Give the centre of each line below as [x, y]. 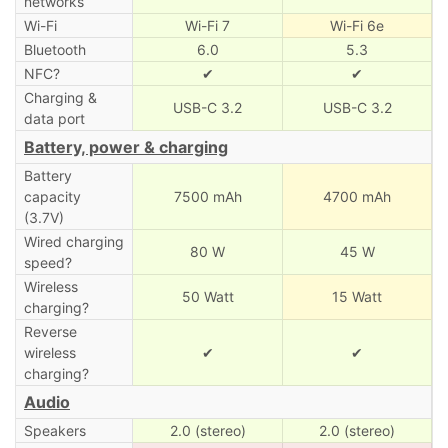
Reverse [50, 331]
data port [54, 118]
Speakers [54, 430]
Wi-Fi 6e [357, 25]
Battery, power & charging [126, 146]
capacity [52, 196]
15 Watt [357, 296]
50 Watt [207, 296]
